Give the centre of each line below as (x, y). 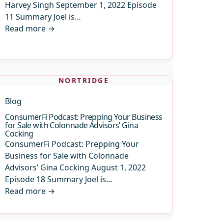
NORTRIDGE (84, 80)
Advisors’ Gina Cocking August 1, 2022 (76, 167)
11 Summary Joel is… (43, 17)
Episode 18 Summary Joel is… (59, 179)
